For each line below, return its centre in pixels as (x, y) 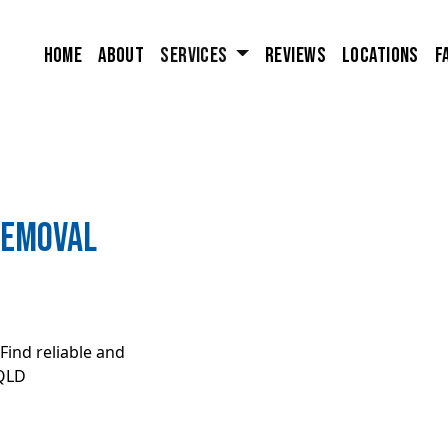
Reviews (295, 55)
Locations (380, 55)
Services (196, 55)
